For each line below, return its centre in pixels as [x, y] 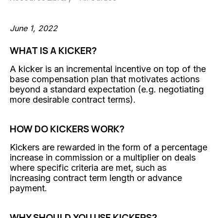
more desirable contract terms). [73, 99]
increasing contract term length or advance [96, 178]
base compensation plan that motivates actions [105, 79]
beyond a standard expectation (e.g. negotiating [107, 89]
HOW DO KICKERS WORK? [67, 129]
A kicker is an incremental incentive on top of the [108, 69]
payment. [28, 188]
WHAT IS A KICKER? [53, 50]
